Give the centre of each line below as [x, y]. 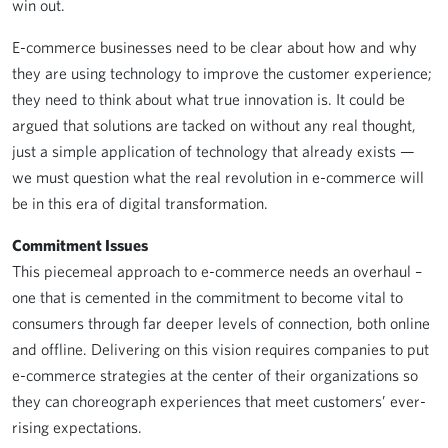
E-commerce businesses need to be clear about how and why [214, 47]
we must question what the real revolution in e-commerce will [218, 177]
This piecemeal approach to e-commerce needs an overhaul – [217, 271]
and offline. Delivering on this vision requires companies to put [220, 349]
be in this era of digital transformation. [140, 203]
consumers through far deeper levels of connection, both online [221, 323]
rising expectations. [77, 427]
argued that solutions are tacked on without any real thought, [214, 125]
